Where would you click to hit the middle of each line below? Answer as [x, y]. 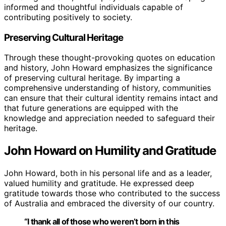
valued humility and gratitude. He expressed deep [99, 183]
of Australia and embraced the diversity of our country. [109, 204]
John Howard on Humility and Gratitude [110, 151]
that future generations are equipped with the [91, 108]
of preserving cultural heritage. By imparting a [92, 78]
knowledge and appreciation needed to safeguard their [109, 118]
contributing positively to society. [68, 17]
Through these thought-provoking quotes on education [109, 58]
